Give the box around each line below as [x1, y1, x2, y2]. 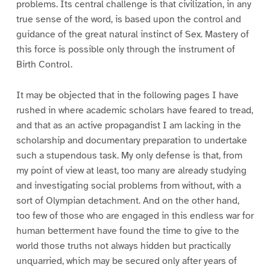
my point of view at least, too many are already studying [16, 165, 246, 177]
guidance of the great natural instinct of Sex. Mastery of [16, 28, 249, 41]
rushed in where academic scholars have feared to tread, [16, 104, 253, 117]
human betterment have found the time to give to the [16, 225, 239, 237]
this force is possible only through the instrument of [16, 43, 235, 56]
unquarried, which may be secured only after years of [16, 255, 237, 268]
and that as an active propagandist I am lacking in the [16, 119, 241, 132]
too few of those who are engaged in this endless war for [16, 210, 254, 222]
